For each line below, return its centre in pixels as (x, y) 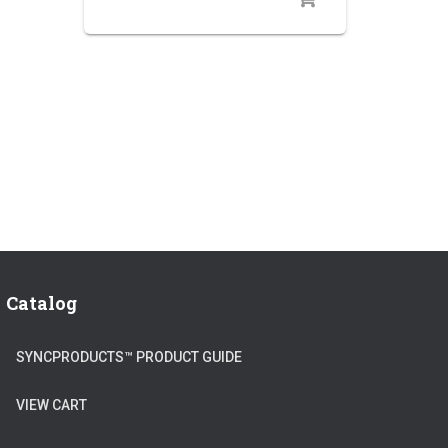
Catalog (41, 303)
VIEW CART (51, 405)
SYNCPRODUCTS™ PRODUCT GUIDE (129, 357)
